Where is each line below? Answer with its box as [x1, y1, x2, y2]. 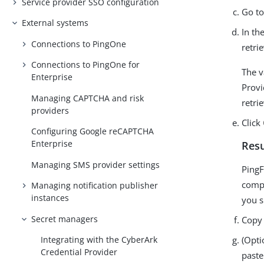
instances [31, 192, 70, 204]
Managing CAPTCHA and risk [31, 92, 144, 104]
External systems [22, 17, 89, 29]
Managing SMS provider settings [31, 159, 160, 170]
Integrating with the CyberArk [41, 234, 158, 246]
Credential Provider [41, 246, 118, 258]
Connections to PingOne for [31, 59, 140, 71]
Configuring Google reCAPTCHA [31, 126, 154, 137]
